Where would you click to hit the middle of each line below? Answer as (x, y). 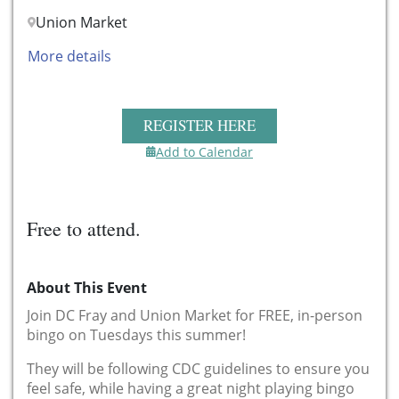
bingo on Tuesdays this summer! (136, 334)
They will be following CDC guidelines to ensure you (198, 368)
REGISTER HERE (199, 125)
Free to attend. (84, 228)
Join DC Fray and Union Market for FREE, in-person (195, 315)
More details (69, 57)
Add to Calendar (204, 151)
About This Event (87, 287)
